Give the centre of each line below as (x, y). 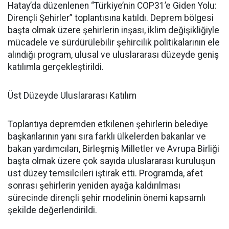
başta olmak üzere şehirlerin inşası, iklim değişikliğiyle (113, 30)
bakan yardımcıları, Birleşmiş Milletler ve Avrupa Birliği (113, 149)
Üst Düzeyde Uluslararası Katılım (72, 96)
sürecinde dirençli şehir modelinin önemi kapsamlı (107, 198)
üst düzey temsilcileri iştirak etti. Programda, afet (105, 174)
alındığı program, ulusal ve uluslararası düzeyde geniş (113, 55)
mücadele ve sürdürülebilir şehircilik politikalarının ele (114, 43)
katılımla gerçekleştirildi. (56, 67)
